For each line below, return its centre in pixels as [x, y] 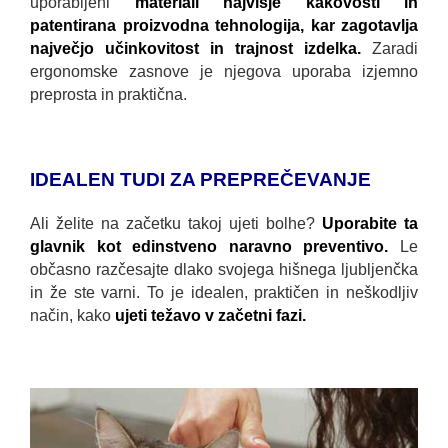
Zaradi [395, 48]
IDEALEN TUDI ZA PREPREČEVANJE [200, 179]
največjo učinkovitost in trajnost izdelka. [201, 48]
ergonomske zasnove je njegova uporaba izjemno [224, 71]
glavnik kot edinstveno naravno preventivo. [215, 246]
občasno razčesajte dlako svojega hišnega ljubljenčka [224, 269]
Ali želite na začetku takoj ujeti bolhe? [176, 223]
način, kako [72, 315]
